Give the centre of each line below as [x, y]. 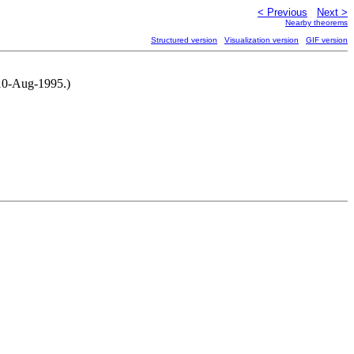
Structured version [184, 40]
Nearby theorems [316, 23]
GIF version [327, 40]
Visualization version [262, 40]
